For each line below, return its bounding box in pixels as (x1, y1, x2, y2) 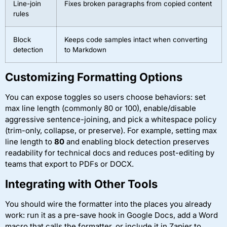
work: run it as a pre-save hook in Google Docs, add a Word (5, 210, 218, 220)
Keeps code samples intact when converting (64, 35, 207, 44)
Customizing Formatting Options (5, 70, 182, 84)
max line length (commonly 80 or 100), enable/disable (5, 103, 196, 113)
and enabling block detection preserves (64, 137, 209, 147)
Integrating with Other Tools (5, 177, 158, 191)
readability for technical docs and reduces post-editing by (5, 148, 214, 158)
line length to (5, 137, 54, 147)
